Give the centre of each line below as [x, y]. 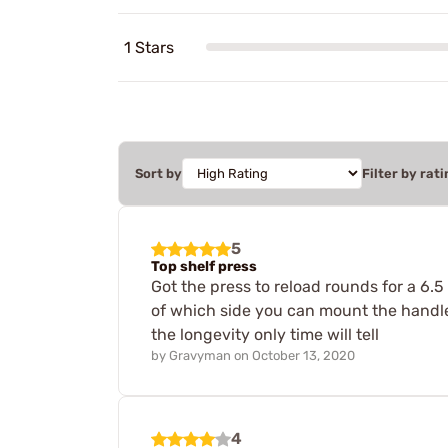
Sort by [158, 173]
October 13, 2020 [303, 355]
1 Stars [149, 47]
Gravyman [200, 355]
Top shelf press [204, 266]
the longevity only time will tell [265, 334]
